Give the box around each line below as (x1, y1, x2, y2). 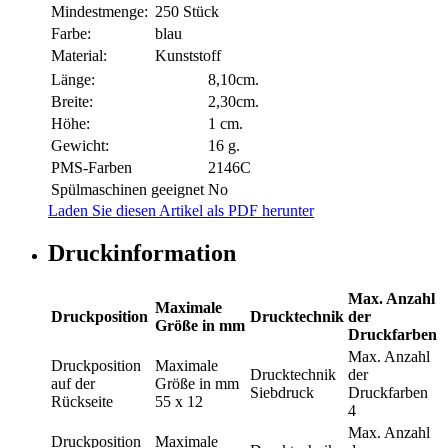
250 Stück (155, 3, 219, 21)
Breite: (51, 93, 93, 111)
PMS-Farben (51, 159, 132, 177)
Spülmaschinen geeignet (51, 181, 204, 199)
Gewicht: (51, 137, 109, 155)
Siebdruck (250, 383, 314, 401)
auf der (51, 374, 95, 392)
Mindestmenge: (51, 3, 148, 21)
